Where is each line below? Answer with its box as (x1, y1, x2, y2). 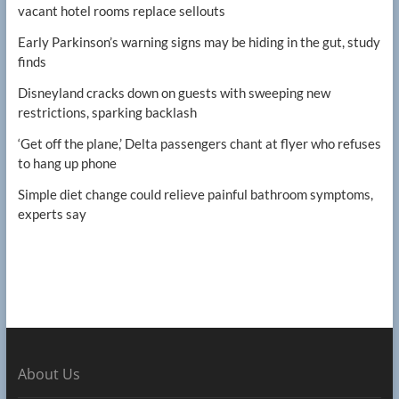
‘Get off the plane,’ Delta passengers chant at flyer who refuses (17, 135, 381, 152)
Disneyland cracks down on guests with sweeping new (17, 85, 330, 102)
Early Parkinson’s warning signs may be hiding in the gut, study (17, 34, 380, 51)
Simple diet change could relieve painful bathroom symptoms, (17, 186, 373, 203)
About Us (17, 364, 80, 385)
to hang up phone (17, 155, 117, 172)
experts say (17, 206, 86, 223)
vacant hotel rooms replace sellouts (17, 3, 225, 20)
